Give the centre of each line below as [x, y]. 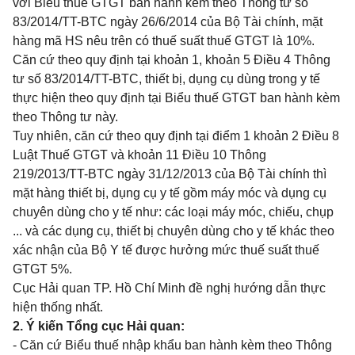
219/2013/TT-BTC [63, 174]
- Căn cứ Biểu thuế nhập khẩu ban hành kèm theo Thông [172, 345]
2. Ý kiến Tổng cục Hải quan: [99, 326]
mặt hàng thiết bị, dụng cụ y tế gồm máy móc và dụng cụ [170, 193]
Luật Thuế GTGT [60, 155]
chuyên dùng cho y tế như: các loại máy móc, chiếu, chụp [173, 212]
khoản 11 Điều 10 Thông [197, 155]
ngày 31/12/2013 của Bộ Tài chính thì [220, 174]
